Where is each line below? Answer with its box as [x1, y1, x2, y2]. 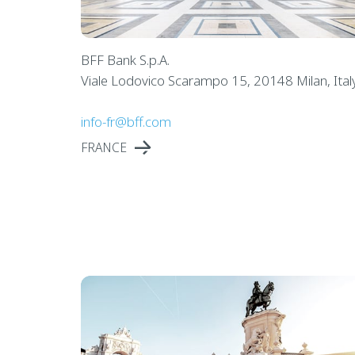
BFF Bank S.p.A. [80, 50, 170, 69]
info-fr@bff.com [80, 112, 171, 131]
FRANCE [80, 138, 127, 156]
